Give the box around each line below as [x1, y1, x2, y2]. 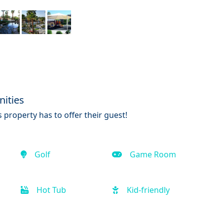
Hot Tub [36, 184, 66, 195]
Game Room [129, 148, 176, 160]
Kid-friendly [126, 184, 170, 195]
